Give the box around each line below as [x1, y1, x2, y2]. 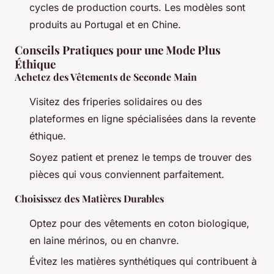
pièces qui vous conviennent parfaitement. [29, 168, 224, 180]
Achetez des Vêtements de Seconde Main [15, 70, 197, 84]
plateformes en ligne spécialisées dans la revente [29, 113, 256, 125]
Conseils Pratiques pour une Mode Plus [15, 42, 221, 58]
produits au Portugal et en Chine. [29, 18, 181, 31]
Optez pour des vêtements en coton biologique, [29, 217, 250, 229]
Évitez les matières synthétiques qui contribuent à [29, 254, 257, 267]
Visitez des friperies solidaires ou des [29, 95, 202, 108]
